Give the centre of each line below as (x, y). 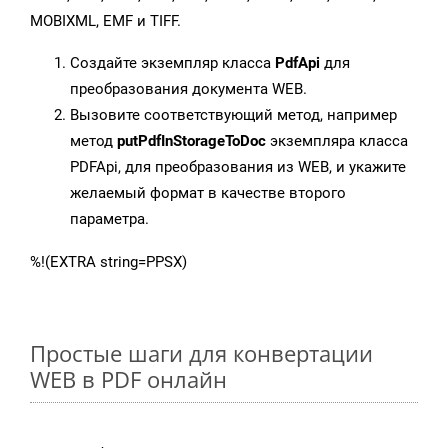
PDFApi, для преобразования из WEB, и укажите (238, 167)
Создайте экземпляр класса (172, 63)
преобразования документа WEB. (188, 89)
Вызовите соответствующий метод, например (233, 115)
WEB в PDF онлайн (128, 379)
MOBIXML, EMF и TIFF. (105, 21)
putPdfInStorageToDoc (191, 141)
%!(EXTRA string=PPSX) (108, 262)
